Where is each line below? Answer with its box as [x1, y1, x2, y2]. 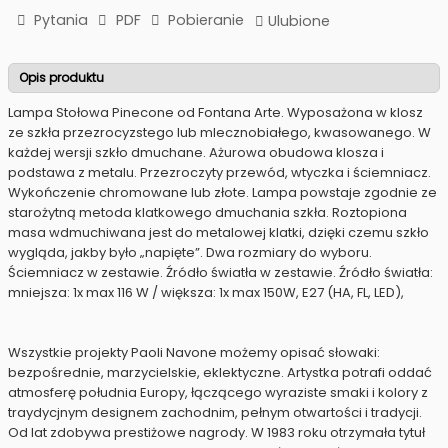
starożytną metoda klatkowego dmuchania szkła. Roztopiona [8, 203, 407, 223]
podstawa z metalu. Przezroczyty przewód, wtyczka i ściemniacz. [8, 163, 431, 183]
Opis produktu [19, 69, 104, 87]
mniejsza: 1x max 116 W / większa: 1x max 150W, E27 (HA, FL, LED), [8, 283, 407, 303]
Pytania [30, 10, 89, 30]
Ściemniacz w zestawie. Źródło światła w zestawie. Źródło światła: [8, 263, 433, 283]
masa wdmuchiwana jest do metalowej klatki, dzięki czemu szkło [8, 223, 429, 243]
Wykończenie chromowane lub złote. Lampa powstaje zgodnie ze [8, 183, 437, 203]
